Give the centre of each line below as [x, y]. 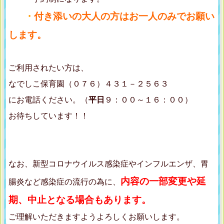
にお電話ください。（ [48, 100]
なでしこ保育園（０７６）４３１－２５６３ [88, 84]
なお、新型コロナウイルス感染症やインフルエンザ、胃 [108, 164]
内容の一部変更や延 [163, 181]
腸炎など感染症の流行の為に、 [64, 182]
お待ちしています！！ [48, 116]
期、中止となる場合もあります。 [80, 200]
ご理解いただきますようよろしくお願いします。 [96, 217]
